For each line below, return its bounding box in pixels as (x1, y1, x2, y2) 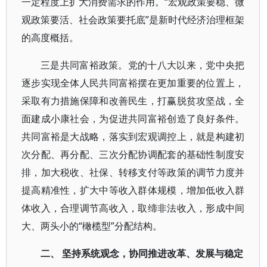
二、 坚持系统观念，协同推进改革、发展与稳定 (41, 247, 243, 260)
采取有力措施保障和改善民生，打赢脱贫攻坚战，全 (21, 94, 245, 107)
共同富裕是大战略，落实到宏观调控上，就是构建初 (21, 130, 245, 143)
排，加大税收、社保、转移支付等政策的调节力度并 (21, 166, 245, 179)
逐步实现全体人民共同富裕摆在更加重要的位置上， (21, 76, 245, 89)
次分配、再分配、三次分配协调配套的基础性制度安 (21, 148, 245, 161)
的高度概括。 (21, 31, 79, 44)
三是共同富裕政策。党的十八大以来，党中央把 (41, 58, 245, 72)
